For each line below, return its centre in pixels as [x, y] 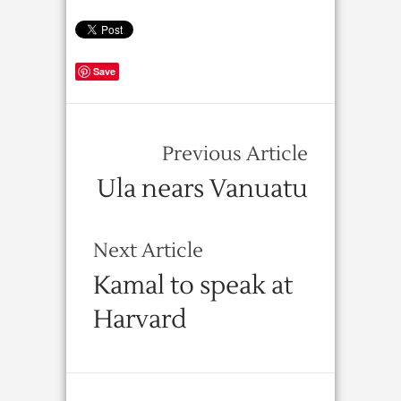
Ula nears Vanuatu [202, 189]
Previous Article [235, 154]
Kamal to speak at [193, 286]
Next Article [148, 251]
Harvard [140, 320]
